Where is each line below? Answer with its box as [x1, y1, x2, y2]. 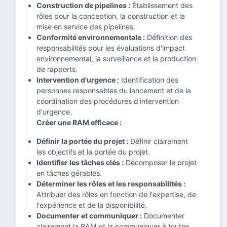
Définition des [145, 33, 192, 42]
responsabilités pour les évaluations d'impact [36, 44, 185, 52]
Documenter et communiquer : [36, 211, 142, 220]
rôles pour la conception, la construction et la [36, 12, 185, 20]
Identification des [119, 75, 178, 84]
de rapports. [36, 65, 78, 73]
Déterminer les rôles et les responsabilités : [36, 179, 185, 188]
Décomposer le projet [124, 158, 197, 167]
